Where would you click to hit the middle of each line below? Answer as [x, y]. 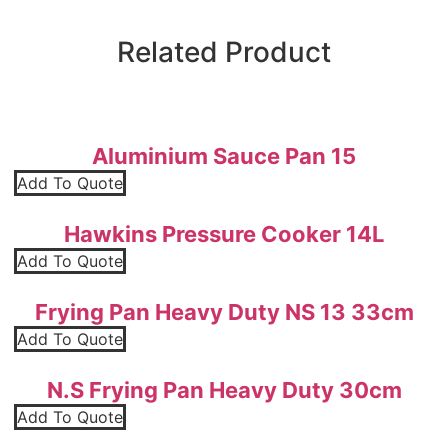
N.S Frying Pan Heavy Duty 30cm [224, 389]
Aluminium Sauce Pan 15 [224, 155]
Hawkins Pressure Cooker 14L [224, 233]
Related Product [224, 51]
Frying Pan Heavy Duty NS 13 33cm [224, 311]
